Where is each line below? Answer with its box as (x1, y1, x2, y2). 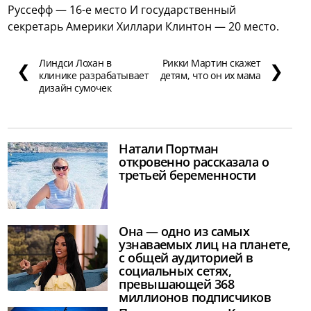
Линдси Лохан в (39, 56, 112, 70)
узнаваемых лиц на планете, (119, 235, 291, 253)
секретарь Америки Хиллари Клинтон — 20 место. (8, 19, 280, 35)
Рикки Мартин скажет (162, 56, 261, 70)
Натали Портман (119, 140, 219, 158)
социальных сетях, (119, 262, 232, 279)
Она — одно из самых (119, 222, 250, 239)
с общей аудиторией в (119, 249, 253, 266)
